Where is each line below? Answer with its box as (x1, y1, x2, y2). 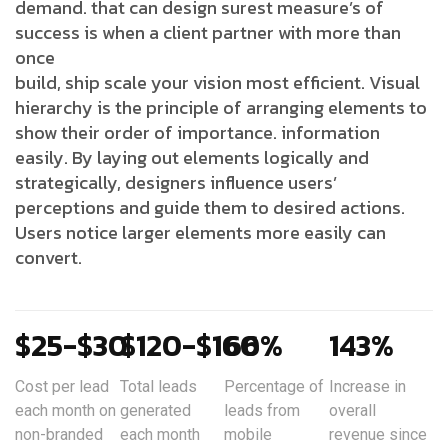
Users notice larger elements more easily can (15, 219, 386, 247)
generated (119, 401, 191, 421)
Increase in (328, 377, 406, 397)
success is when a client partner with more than (15, 19, 401, 47)
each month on (15, 401, 116, 421)
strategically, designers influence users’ (15, 169, 337, 197)
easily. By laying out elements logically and (15, 144, 369, 172)
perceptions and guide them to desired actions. (15, 194, 405, 222)
